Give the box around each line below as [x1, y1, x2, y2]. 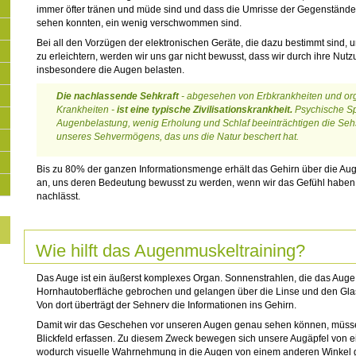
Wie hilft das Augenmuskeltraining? [36, 241, 305, 261]
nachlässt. [37, 191, 80, 202]
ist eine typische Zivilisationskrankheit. [117, 104, 292, 115]
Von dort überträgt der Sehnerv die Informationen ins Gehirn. [37, 300, 296, 311]
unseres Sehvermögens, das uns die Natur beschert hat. [56, 131, 299, 142]
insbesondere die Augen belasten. [37, 64, 184, 75]
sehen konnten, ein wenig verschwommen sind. [37, 17, 242, 29]
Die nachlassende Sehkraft [56, 91, 179, 102]
